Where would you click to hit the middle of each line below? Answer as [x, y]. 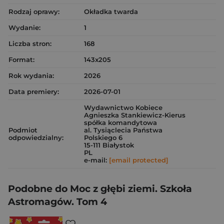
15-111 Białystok [109, 145]
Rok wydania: [31, 75]
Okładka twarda [111, 11]
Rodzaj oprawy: [34, 11]
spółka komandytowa [120, 122]
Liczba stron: [30, 43]
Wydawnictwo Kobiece [123, 107]
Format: [21, 59]
